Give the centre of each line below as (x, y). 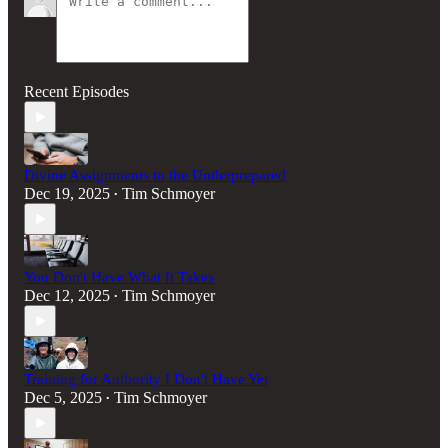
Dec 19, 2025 (67, 194)
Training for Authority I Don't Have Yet (146, 379)
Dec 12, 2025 (67, 296)
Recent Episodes (76, 92)
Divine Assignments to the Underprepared (155, 175)
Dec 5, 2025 (63, 398)
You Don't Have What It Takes (119, 277)
